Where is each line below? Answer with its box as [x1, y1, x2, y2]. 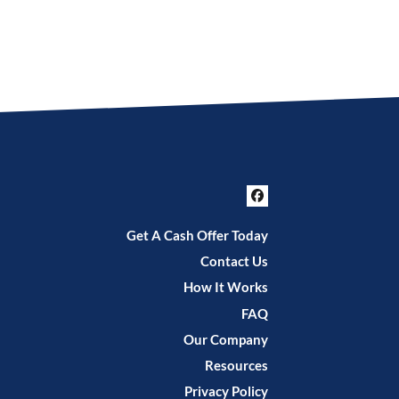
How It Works [183, 279, 268, 296]
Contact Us [200, 253, 268, 270]
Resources [205, 357, 268, 374]
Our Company [183, 330, 268, 347]
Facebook [256, 197, 347, 223]
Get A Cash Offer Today [126, 227, 268, 244]
